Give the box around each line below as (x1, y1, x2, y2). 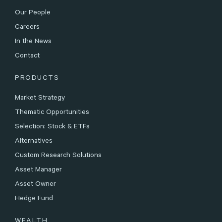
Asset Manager (15, 166, 62, 174)
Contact (15, 52, 40, 60)
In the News (15, 38, 52, 46)
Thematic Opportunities (15, 109, 89, 117)
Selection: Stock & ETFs (15, 123, 90, 131)
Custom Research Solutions (15, 152, 102, 160)
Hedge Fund (15, 195, 53, 203)
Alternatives (15, 137, 53, 146)
